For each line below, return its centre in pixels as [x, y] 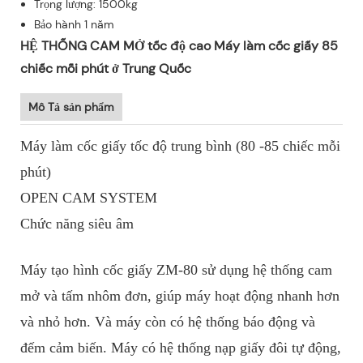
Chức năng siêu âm [77, 224]
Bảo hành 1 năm [74, 25]
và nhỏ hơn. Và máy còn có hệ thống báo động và [168, 322]
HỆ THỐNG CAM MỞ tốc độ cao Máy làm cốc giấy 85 [179, 46]
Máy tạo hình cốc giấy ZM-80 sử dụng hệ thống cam [176, 270]
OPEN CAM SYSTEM [89, 198]
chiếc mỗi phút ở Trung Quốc [106, 69]
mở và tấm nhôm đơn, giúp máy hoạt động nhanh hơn [180, 296]
